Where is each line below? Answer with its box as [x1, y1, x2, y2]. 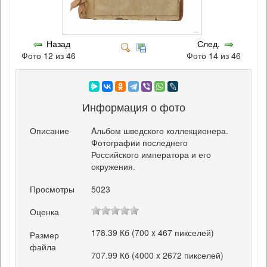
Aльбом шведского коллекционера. [91, 125, 229, 137]
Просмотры [30, 183, 75, 195]
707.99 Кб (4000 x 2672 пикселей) [91, 249, 224, 261]
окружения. [91, 160, 136, 173]
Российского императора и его [91, 148, 212, 161]
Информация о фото [82, 98, 185, 114]
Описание [30, 125, 70, 137]
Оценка [30, 206, 60, 218]
